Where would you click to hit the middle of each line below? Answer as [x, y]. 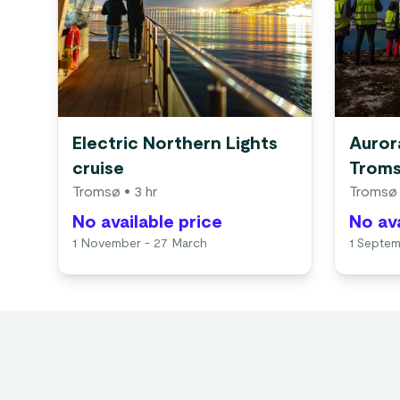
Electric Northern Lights [175, 144]
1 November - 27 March [140, 244]
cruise [98, 169]
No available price [147, 222]
